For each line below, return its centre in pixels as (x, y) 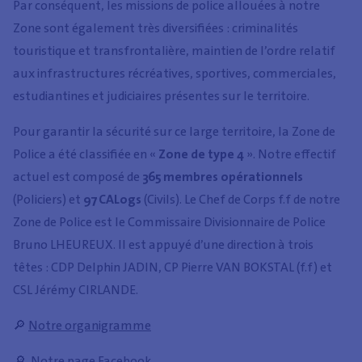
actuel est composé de (78, 177)
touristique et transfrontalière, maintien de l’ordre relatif (174, 51)
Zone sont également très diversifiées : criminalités (156, 28)
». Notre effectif (290, 154)
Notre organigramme (90, 326)
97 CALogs (114, 200)
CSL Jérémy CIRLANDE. (76, 290)
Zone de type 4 (201, 154)
